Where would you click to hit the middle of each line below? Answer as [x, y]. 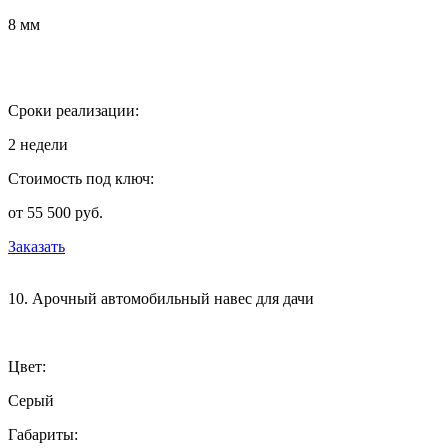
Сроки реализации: [73, 110]
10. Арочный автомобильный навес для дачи [161, 298]
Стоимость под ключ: [81, 178]
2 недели [38, 144]
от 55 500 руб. [55, 212]
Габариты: [43, 434]
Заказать [36, 246]
